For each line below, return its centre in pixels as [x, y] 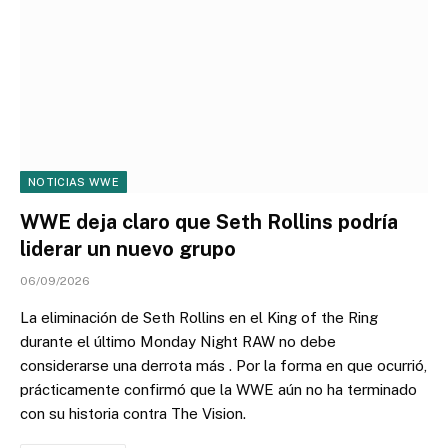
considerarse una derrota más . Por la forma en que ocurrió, [223, 365]
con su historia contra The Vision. [133, 413]
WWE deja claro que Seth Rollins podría [209, 221]
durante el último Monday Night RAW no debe [178, 341]
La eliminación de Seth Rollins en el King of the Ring [199, 317]
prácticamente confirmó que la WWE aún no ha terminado [218, 389]
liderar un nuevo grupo [128, 248]
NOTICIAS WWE [73, 181]
